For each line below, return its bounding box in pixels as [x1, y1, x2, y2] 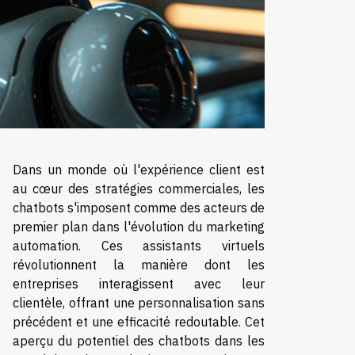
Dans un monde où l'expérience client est [13, 161, 265, 177]
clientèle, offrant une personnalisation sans [13, 294, 265, 311]
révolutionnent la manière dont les [13, 256, 265, 273]
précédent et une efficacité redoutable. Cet [13, 313, 265, 330]
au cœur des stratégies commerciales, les [13, 180, 265, 197]
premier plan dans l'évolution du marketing [13, 218, 265, 235]
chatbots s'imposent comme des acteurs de [13, 199, 265, 216]
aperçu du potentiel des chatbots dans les [13, 332, 265, 349]
